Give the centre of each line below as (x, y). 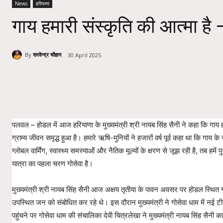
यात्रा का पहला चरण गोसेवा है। (53, 163)
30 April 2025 (84, 55)
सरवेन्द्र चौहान (47, 55)
